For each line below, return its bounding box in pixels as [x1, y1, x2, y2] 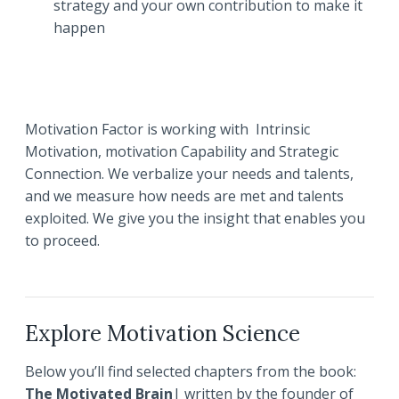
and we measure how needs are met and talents [25, 186, 344, 207]
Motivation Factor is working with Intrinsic [25, 119, 310, 140]
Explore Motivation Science [25, 320, 300, 348]
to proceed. [25, 231, 100, 251]
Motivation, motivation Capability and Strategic [25, 142, 338, 162]
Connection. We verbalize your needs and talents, [25, 164, 354, 184]
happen [53, 18, 105, 38]
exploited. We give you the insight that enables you [25, 208, 365, 229]
